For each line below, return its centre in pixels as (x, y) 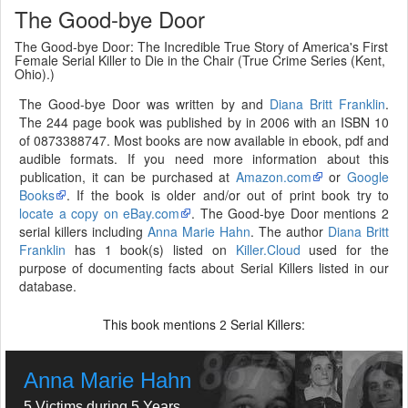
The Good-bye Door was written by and (144, 104)
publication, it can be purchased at (128, 177)
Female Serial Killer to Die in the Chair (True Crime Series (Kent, (200, 60)
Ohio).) (35, 74)
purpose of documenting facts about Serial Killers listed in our (204, 268)
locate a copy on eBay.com (100, 213)
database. (48, 286)
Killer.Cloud (268, 250)
